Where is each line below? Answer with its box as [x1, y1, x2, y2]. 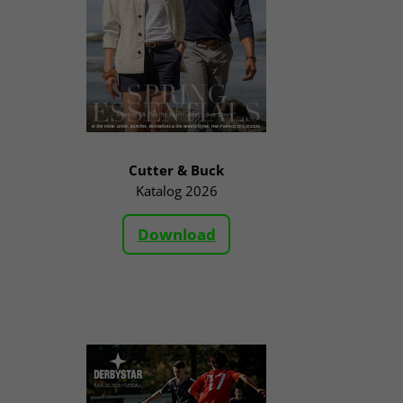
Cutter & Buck [129, 161, 224, 180]
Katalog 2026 [135, 182, 218, 201]
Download [137, 223, 216, 245]
